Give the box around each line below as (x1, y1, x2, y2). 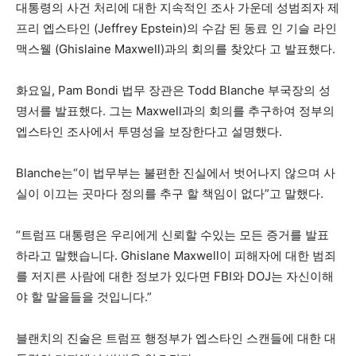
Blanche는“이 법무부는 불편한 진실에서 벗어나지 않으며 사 (16, 165, 335, 180)
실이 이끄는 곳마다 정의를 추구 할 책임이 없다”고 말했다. (16, 186, 323, 201)
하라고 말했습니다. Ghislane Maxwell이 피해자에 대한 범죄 (16, 248, 336, 263)
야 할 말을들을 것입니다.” (16, 289, 152, 304)
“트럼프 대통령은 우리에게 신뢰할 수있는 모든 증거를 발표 (16, 227, 329, 242)
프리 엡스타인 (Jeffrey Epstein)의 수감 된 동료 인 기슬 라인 (16, 21, 337, 36)
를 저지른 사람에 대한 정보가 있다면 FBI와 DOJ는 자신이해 (16, 269, 334, 284)
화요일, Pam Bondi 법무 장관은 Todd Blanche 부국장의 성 (16, 83, 331, 98)
